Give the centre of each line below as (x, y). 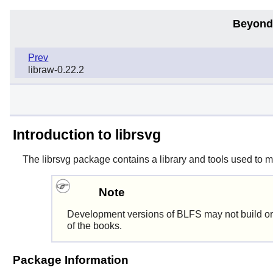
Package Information (70, 260)
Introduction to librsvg (87, 134)
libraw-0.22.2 (56, 70)
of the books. (94, 226)
